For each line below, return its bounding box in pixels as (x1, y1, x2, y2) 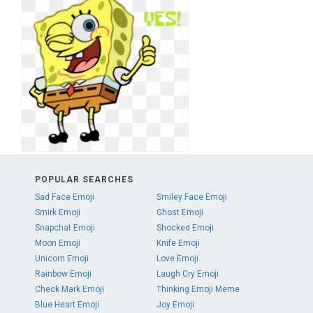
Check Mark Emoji (35, 284, 104, 294)
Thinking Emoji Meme (156, 284, 240, 294)
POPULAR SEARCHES (35, 175, 133, 184)
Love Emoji (156, 254, 198, 263)
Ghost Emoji (156, 208, 203, 217)
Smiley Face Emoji (156, 192, 227, 202)
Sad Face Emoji (35, 192, 94, 202)
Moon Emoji (35, 238, 80, 248)
